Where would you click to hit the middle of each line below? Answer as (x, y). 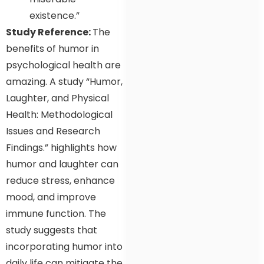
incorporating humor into (64, 247)
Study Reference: (49, 32)
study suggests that (52, 230)
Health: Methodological (59, 115)
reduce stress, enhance (60, 181)
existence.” (55, 16)
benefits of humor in (52, 49)
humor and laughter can (62, 164)
